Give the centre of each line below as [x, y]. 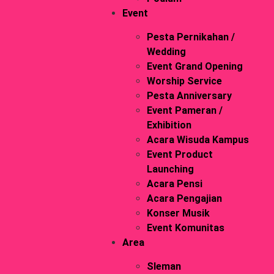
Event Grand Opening [194, 66]
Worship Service [184, 81]
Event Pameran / [184, 110]
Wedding [166, 52]
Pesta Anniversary [189, 96]
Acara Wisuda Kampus [198, 140]
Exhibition [169, 125]
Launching [170, 169]
